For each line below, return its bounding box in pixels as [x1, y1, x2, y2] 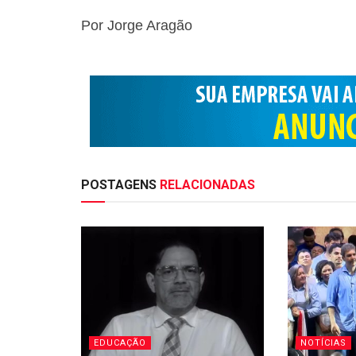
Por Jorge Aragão [81, 17, 192, 34]
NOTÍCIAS [300, 337, 346, 348]
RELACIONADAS [157, 177, 255, 193]
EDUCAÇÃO [94, 337, 146, 348]
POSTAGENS [81, 177, 157, 193]
